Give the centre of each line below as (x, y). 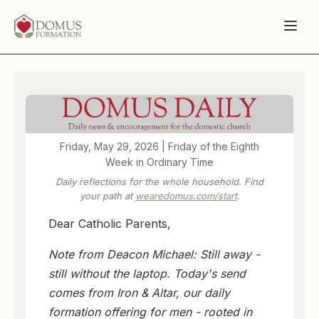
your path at (107, 195)
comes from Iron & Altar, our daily (139, 292)
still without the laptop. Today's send (147, 273)
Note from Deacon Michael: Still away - (154, 254)
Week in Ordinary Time (159, 162)
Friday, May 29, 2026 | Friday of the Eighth (159, 146)
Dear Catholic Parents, (110, 223)
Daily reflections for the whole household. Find (159, 181)
